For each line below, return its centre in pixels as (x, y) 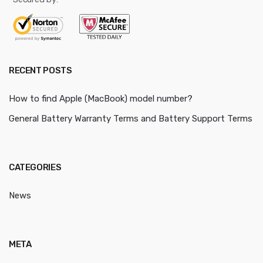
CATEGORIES (35, 167)
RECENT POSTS (41, 70)
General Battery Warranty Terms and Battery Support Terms (131, 118)
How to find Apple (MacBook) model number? (101, 98)
